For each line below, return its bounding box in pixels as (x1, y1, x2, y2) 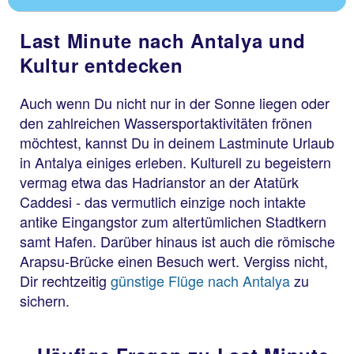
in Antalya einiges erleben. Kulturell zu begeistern (20, 151, 331, 172)
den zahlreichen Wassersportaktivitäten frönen (20, 111, 312, 133)
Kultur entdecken (20, 51, 183, 78)
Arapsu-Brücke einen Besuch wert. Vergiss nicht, (20, 250, 328, 271)
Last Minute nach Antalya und (20, 26, 307, 54)
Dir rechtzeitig (20, 269, 111, 291)
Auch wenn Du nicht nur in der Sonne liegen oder (20, 92, 330, 113)
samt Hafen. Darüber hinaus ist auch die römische (20, 230, 335, 251)
